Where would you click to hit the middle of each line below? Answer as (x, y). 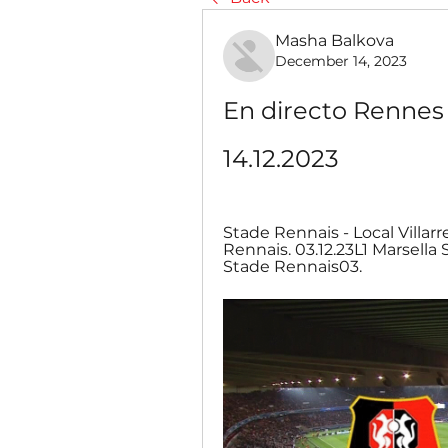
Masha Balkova (334, 40)
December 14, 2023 (341, 61)
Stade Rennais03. (292, 266)
